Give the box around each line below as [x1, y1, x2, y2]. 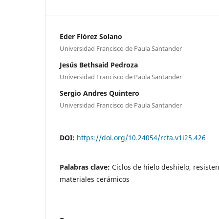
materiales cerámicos [60, 174, 130, 184]
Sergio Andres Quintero [60, 88, 139, 98]
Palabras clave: [60, 162, 112, 172]
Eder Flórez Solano [60, 31, 122, 41]
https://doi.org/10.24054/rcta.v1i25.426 [77, 132, 206, 142]
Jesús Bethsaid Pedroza [60, 60, 138, 69]
